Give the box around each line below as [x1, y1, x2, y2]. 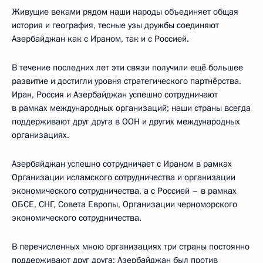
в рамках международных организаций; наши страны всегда [12, 102, 251, 114]
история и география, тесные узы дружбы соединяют [12, 19, 219, 31]
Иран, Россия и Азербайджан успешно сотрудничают [12, 88, 218, 100]
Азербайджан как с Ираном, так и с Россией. [12, 32, 189, 45]
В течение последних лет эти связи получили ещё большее [12, 61, 243, 73]
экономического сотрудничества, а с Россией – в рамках [12, 184, 237, 197]
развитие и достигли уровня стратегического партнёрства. [12, 75, 241, 87]
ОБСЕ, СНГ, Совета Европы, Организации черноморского [12, 198, 237, 210]
